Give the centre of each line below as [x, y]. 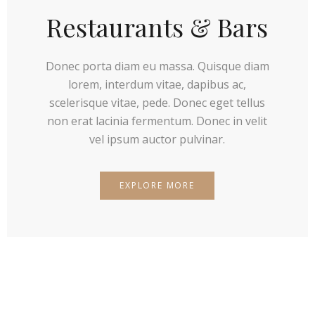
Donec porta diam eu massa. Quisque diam [157, 66]
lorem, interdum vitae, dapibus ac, [157, 84]
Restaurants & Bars [157, 27]
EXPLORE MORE [157, 186]
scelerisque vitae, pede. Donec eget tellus [157, 102]
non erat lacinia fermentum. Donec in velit [157, 121]
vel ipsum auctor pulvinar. [157, 139]
